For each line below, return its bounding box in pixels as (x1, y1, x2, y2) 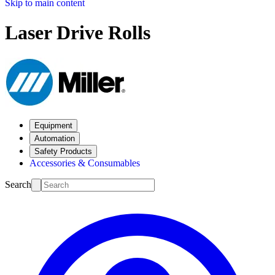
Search (5, 179, 31, 190)
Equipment (34, 120, 72, 130)
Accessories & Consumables (29, 157, 140, 168)
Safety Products (34, 146, 92, 156)
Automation (34, 133, 75, 143)
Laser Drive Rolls (5, 21, 150, 44)
